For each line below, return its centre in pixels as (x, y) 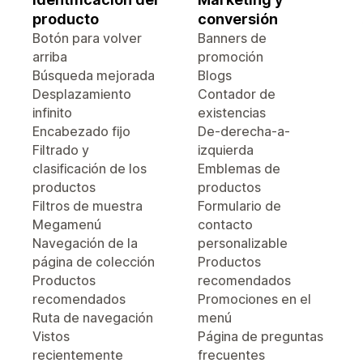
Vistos (51, 336)
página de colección (94, 262)
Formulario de (239, 206)
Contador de (237, 94)
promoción (231, 57)
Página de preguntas (261, 336)
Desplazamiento (82, 94)
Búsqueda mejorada (94, 75)
